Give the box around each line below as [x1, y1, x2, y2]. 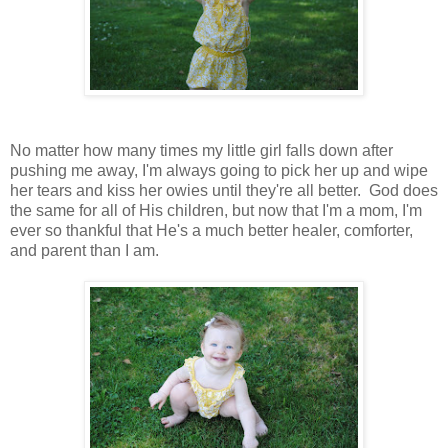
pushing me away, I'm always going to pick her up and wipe [10, 161, 428, 179]
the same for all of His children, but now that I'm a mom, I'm [10, 201, 422, 219]
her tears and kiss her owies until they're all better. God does [10, 181, 438, 199]
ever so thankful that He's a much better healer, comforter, [10, 221, 413, 239]
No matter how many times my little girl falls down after [10, 141, 393, 159]
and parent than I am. [10, 241, 159, 259]
